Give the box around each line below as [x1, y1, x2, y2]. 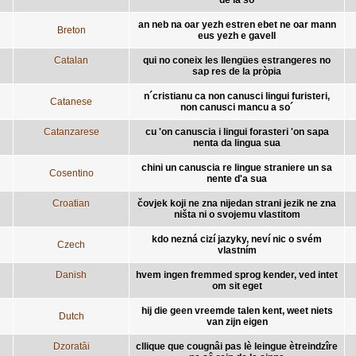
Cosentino [48, 167, 94, 179]
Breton [56, 24, 86, 36]
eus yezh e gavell [198, 29, 276, 41]
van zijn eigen [206, 315, 268, 327]
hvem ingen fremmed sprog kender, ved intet [136, 269, 338, 281]
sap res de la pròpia [192, 65, 281, 77]
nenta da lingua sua [193, 137, 281, 149]
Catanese [50, 95, 92, 107]
